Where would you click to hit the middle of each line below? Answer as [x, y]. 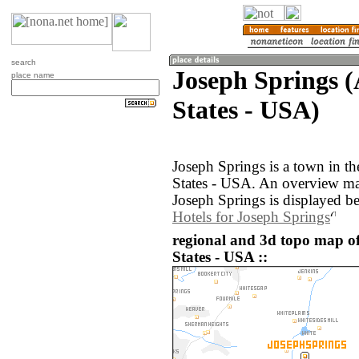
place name [33, 75]
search [24, 62]
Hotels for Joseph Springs [251, 218]
